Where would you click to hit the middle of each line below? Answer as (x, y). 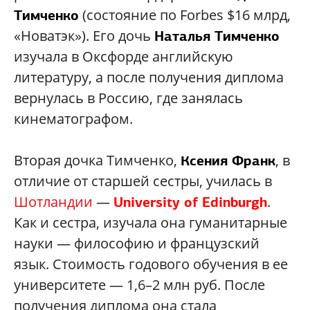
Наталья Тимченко (217, 36)
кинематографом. (73, 118)
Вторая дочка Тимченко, (97, 160)
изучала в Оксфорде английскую (124, 56)
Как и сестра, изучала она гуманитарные (151, 222)
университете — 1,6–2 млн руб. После (139, 284)
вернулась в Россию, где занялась (128, 98)
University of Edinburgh (190, 202)
